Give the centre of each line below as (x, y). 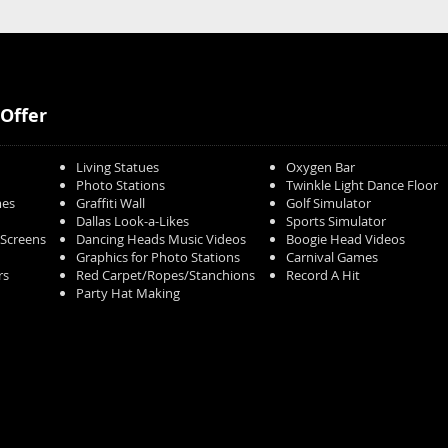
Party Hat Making (128, 293)
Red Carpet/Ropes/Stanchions (165, 275)
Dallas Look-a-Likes (132, 221)
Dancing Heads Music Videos (161, 239)
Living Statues (117, 167)
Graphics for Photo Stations (158, 257)
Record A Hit (323, 275)
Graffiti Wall (110, 203)
